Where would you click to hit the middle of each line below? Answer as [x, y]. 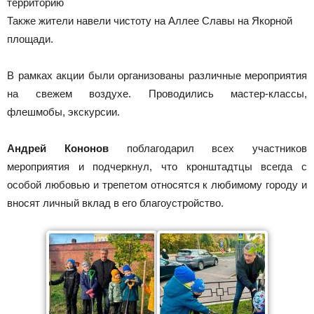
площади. [30, 39]
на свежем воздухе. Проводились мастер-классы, [157, 94]
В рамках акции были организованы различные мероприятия [157, 76]
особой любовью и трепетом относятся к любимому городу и [157, 185]
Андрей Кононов [58, 149]
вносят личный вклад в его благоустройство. [115, 203]
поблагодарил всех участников [207, 149]
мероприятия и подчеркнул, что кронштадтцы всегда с [157, 167]
